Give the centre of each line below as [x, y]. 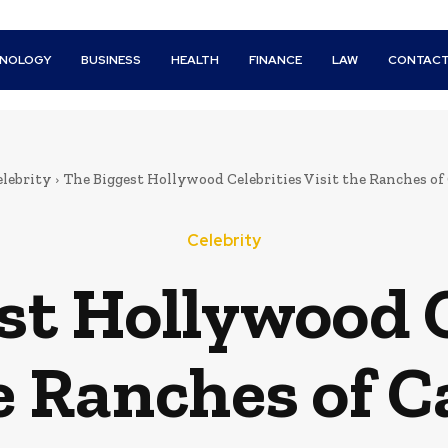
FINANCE [276, 60]
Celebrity [223, 240]
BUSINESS [111, 60]
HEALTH [195, 60]
